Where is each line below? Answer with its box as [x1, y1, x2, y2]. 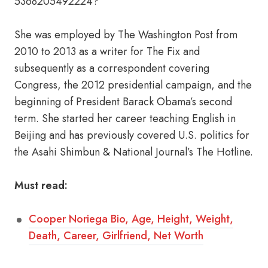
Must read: [14, 178, 68, 193]
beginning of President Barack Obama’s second [14, 94, 232, 109]
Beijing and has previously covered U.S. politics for [14, 127, 249, 143]
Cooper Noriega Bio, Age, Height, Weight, [29, 211, 233, 227]
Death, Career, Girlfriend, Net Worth [29, 228, 203, 243]
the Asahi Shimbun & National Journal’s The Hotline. [14, 144, 253, 160]
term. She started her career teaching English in [14, 111, 236, 126]
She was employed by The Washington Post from [14, 27, 237, 42]
